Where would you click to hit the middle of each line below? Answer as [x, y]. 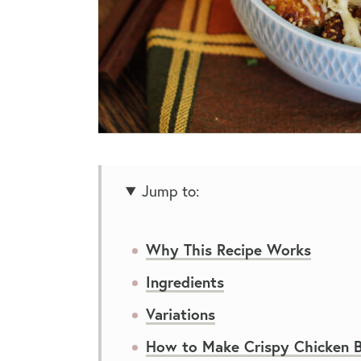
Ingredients [185, 281]
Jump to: [171, 190]
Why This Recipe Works [228, 249]
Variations [180, 313]
